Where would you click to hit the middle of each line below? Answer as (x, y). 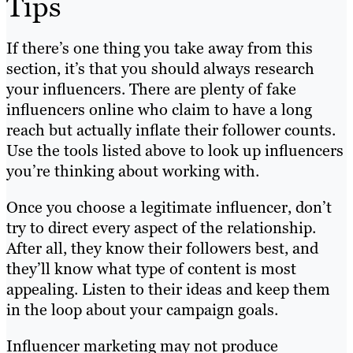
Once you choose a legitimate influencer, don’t (169, 208)
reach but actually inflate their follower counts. (171, 130)
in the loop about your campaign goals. (142, 310)
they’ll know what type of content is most (151, 269)
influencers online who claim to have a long (159, 110)
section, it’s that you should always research (160, 69)
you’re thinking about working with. (133, 171)
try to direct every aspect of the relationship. (161, 228)
